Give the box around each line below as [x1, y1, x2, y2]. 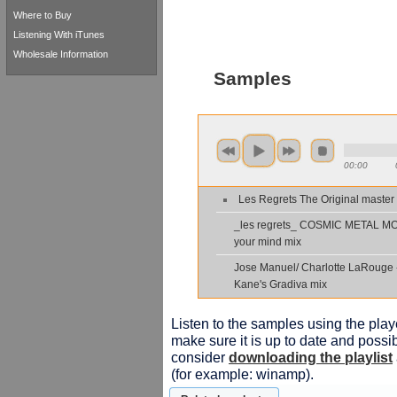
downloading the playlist [229, 349, 393, 365]
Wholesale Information [13, 49, 108, 59]
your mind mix [234, 236, 301, 248]
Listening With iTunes [13, 29, 105, 40]
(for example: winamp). [171, 366, 314, 382]
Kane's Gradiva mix [234, 278, 327, 291]
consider [171, 349, 229, 365]
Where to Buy [13, 10, 72, 20]
